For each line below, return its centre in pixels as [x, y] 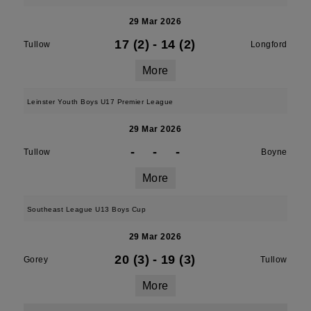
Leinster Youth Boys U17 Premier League [100, 102]
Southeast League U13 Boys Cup [86, 209]
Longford [269, 44]
